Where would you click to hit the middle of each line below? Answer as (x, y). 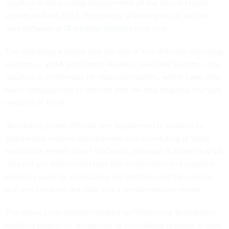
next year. (151, 29)
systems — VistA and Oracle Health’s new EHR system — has (113, 64)
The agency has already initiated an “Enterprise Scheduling (110, 213)
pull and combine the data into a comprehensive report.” (105, 190)
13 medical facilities (98, 29)
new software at (35, 29)
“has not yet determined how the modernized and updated (110, 164)
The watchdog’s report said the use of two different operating (114, 52)
